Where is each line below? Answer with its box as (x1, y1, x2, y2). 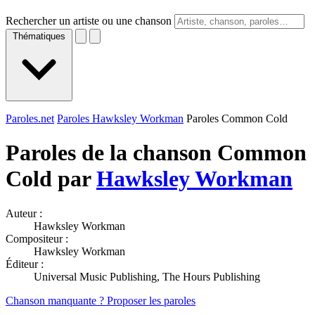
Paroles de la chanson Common (6, 140, 307, 166)
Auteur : (6, 207, 42, 219)
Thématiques (13, 31, 65, 41)
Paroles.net (6, 112, 54, 124)
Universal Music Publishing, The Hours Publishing (34, 270, 260, 283)
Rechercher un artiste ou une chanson (6, 15, 172, 27)
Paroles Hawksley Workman (57, 112, 184, 124)
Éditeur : (6, 257, 44, 270)
